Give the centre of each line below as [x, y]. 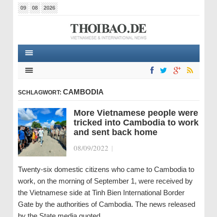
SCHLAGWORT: [40, 93]
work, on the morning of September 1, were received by [105, 181]
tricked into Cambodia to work [136, 123]
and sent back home [115, 132]
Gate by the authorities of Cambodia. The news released [106, 204]
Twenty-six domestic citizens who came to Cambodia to [106, 169]
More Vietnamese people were [136, 113]
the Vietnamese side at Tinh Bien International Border [101, 193]
